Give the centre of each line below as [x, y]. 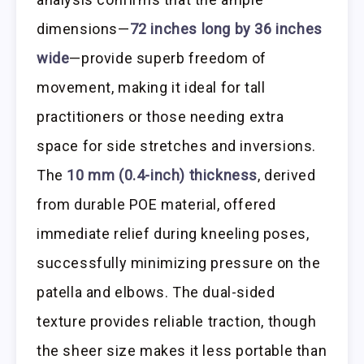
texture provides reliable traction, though [177, 322]
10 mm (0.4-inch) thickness [162, 175]
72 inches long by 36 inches [226, 29]
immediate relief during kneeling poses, [173, 234]
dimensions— [83, 29]
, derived [287, 175]
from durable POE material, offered [156, 205]
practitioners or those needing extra [160, 117]
